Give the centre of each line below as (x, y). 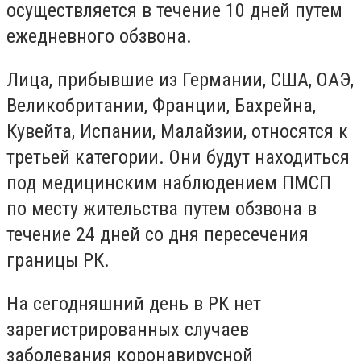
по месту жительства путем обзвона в (162, 208)
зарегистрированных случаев (128, 329)
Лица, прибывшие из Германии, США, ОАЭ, (180, 79)
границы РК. (58, 260)
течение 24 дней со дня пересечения (158, 234)
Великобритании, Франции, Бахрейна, (161, 105)
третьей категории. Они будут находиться (178, 157)
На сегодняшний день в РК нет (134, 303)
